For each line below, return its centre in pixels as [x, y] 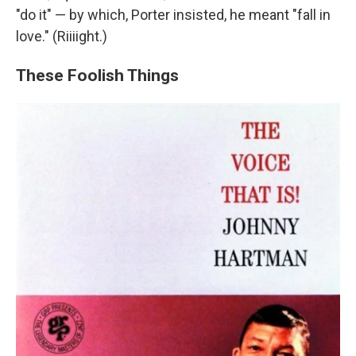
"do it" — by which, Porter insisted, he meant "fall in [173, 15]
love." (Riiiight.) [62, 36]
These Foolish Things [97, 75]
